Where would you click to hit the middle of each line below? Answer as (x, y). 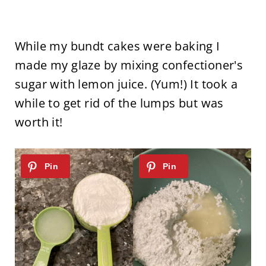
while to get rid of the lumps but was (119, 103)
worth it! (39, 122)
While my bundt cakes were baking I (117, 46)
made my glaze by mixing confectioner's (129, 65)
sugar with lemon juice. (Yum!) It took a (126, 84)
